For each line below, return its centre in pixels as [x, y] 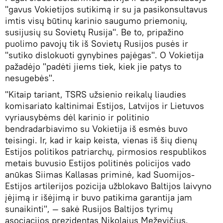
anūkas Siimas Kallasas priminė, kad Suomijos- [100, 175]
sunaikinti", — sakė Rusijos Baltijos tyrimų [89, 209]
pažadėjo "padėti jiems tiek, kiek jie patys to [93, 67]
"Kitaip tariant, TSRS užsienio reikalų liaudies [96, 95]
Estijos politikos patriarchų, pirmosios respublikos [106, 152]
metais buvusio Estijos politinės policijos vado [98, 163]
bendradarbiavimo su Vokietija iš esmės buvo [96, 129]
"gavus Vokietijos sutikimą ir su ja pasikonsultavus [106, 9]
